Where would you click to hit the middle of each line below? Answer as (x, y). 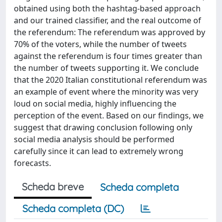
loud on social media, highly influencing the (95, 104)
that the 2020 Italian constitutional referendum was (111, 80)
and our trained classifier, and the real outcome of (108, 20)
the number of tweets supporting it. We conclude (106, 68)
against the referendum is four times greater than (108, 56)
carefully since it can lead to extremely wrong (99, 151)
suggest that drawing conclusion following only (103, 127)
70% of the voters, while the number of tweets (100, 44)
